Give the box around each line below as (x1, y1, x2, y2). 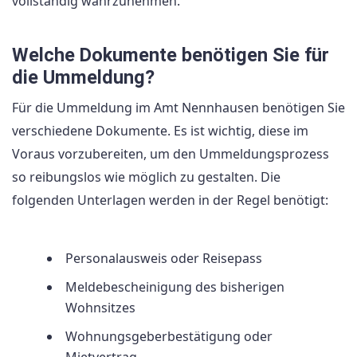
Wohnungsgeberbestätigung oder (65, 327, 273, 345)
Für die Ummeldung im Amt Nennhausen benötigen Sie (12, 99, 345, 117)
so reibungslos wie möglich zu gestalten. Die (12, 168, 280, 186)
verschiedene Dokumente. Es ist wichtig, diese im (12, 122, 308, 140)
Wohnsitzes (65, 298, 135, 316)
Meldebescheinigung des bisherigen (65, 277, 284, 296)
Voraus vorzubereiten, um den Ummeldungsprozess (12, 145, 329, 163)
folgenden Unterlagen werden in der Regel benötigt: (12, 191, 328, 210)
